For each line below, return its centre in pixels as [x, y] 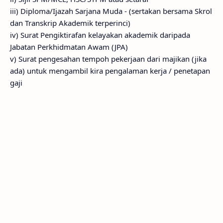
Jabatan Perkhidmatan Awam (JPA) [69, 47]
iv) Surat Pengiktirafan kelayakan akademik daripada [100, 35]
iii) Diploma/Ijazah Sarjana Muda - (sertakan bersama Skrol [111, 11]
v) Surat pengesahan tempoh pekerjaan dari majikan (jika [108, 59]
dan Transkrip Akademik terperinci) [70, 23]
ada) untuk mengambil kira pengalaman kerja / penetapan [110, 71]
